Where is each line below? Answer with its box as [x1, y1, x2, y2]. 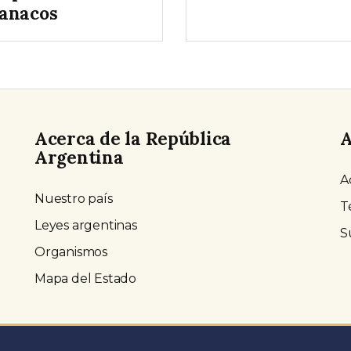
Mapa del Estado [34, 271, 136, 287]
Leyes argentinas [34, 218, 137, 233]
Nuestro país [34, 191, 113, 207]
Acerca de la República [34, 127, 232, 150]
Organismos [34, 244, 107, 260]
